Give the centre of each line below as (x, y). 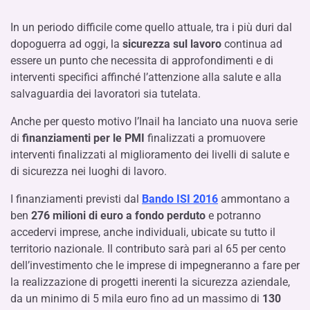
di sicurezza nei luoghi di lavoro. (89, 171)
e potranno (233, 215)
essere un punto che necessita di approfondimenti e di (142, 60)
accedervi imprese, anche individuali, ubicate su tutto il (143, 232)
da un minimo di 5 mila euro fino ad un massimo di (136, 298)
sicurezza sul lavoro (172, 44)
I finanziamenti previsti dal (76, 199)
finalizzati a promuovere (205, 138)
